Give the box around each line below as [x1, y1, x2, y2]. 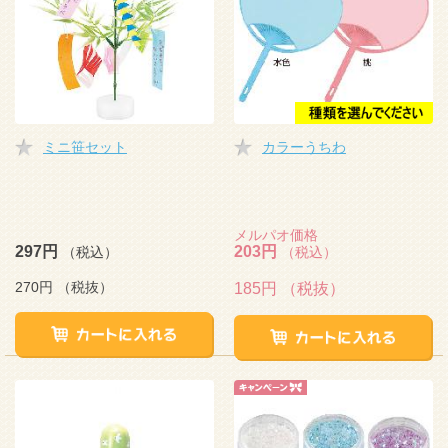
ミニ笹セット [43, 139, 127, 155]
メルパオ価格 [234, 227, 318, 243]
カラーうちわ [262, 139, 346, 155]
